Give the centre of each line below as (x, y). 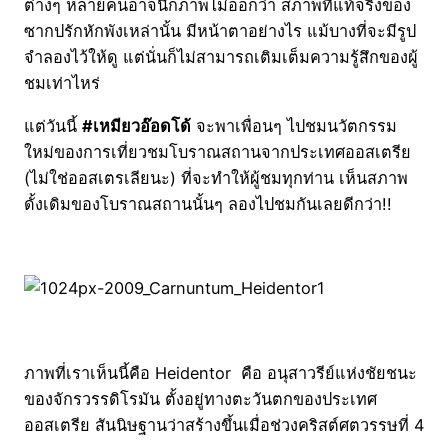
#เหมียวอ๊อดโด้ (136, 125)
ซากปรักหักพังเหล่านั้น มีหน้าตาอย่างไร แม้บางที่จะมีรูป (220, 31)
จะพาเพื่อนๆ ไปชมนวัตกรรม (294, 125)
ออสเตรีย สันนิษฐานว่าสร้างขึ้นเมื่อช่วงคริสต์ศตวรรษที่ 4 (224, 424)
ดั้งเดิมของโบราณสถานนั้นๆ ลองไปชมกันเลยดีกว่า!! (208, 203)
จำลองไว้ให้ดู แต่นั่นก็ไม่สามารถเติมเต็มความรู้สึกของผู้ (221, 57)
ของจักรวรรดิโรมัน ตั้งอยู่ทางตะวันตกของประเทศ (200, 398)
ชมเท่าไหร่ (62, 83)
